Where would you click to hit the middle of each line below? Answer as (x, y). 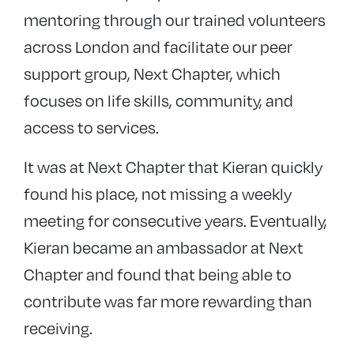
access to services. (91, 127)
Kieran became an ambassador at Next (164, 247)
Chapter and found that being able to (158, 274)
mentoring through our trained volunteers (175, 19)
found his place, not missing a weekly (158, 193)
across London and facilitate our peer (158, 46)
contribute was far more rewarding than (168, 301)
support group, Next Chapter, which (152, 73)
